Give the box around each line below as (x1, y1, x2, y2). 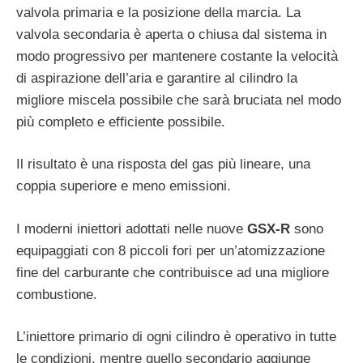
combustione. (16, 286, 97, 302)
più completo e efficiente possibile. (16, 113, 225, 130)
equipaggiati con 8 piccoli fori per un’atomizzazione (16, 242, 325, 258)
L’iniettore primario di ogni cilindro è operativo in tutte (16, 329, 336, 345)
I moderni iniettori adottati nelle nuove (16, 220, 247, 237)
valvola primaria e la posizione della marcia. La (16, 4, 301, 20)
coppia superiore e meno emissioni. (16, 178, 231, 194)
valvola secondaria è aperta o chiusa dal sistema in (16, 26, 327, 42)
